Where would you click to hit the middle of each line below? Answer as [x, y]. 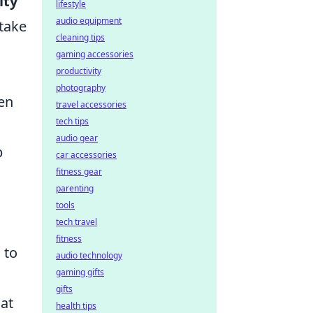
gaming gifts [80, 272]
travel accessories [91, 104]
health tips [76, 306]
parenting [75, 188]
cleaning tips [80, 37]
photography [81, 88]
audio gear [77, 138]
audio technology [89, 255]
